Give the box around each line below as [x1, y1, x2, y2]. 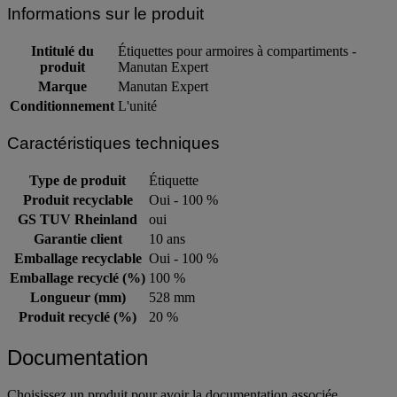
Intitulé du [30, 43, 94, 59]
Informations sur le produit [7, 4, 204, 24]
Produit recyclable [22, 191, 133, 207]
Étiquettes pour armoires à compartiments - [118, 43, 356, 59]
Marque [37, 79, 87, 95]
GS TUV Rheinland [18, 211, 137, 227]
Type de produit [29, 172, 126, 188]
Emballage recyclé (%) [10, 269, 145, 285]
